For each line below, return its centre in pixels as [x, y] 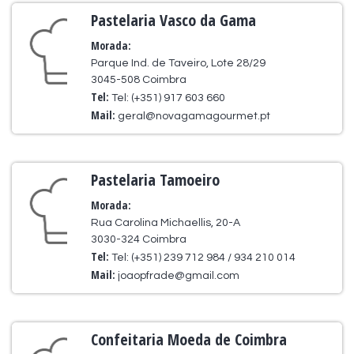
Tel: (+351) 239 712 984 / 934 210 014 [204, 258]
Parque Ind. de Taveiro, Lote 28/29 [179, 63]
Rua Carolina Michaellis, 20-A [166, 223]
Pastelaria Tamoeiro [156, 180]
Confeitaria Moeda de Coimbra [189, 339]
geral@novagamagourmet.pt [194, 116]
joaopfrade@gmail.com [179, 276]
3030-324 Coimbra [139, 239]
